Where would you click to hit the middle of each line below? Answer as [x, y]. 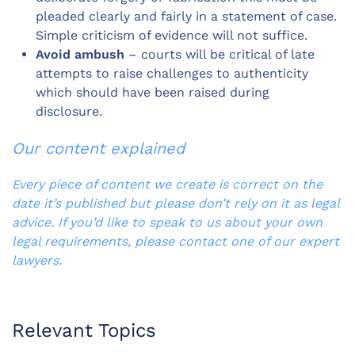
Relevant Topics [84, 331]
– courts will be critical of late [219, 55]
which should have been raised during [153, 93]
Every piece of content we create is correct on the [167, 185]
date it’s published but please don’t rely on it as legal [176, 204]
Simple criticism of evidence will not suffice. [174, 36]
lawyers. [37, 261]
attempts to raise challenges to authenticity [172, 74]
